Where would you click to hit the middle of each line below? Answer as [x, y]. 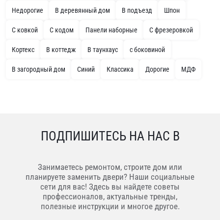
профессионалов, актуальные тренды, [110, 196]
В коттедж [61, 49]
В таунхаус [103, 49]
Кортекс [23, 49]
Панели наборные [111, 30]
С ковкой [25, 30]
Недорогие [27, 10]
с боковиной [147, 49]
